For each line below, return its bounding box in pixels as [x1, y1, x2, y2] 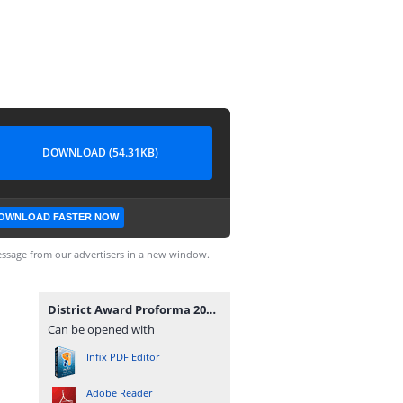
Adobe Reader [86, 386, 152, 399]
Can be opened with [48, 321, 155, 337]
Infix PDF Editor [86, 350, 159, 363]
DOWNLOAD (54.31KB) [41, 145, 158, 160]
